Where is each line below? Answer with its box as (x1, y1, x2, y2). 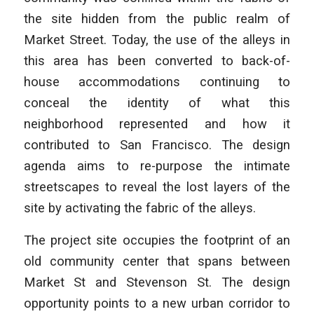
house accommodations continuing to (23, 74, 291, 90)
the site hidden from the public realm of (23, 11, 291, 27)
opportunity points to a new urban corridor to (23, 295, 291, 310)
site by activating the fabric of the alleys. (23, 200, 256, 216)
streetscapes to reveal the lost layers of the (23, 179, 291, 195)
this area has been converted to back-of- (23, 53, 291, 69)
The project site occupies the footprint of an (23, 232, 291, 247)
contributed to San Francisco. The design (23, 137, 291, 153)
